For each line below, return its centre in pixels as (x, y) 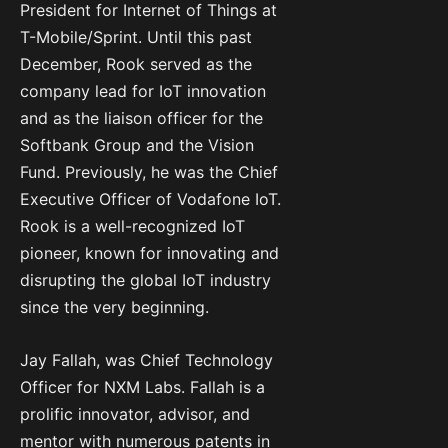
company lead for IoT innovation (143, 90)
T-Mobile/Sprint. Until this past (136, 36)
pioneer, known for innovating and (149, 252)
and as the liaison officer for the (141, 117)
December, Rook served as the (136, 63)
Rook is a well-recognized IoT (132, 225)
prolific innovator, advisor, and (135, 413)
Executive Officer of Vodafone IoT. (150, 198)
